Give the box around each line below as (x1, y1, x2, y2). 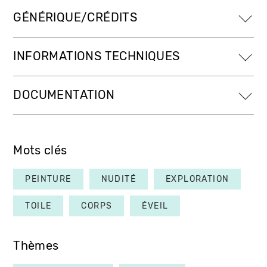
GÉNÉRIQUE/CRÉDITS (13, 10, 138, 24)
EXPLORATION (166, 173, 229, 184)
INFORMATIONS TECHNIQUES (13, 49, 180, 63)
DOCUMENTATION (13, 88, 115, 102)
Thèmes (13, 238, 59, 253)
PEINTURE (25, 173, 72, 184)
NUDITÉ (101, 173, 136, 184)
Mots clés (13, 143, 67, 157)
